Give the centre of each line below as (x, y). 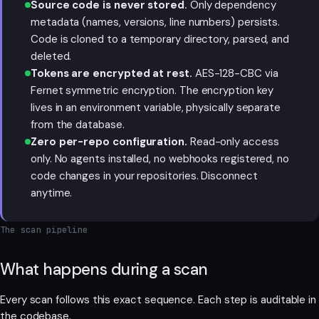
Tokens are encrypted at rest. (111, 74)
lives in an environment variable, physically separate (156, 108)
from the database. (78, 125)
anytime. (52, 193)
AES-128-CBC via (236, 74)
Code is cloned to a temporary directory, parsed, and (160, 40)
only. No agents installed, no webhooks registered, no (160, 159)
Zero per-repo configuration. (109, 142)
